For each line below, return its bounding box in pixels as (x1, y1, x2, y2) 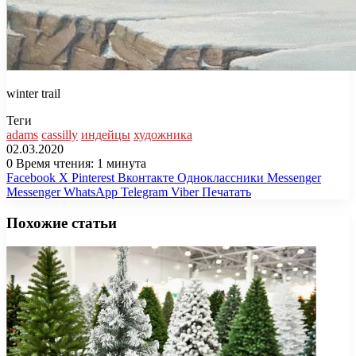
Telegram (121, 184, 168, 199)
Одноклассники (177, 170, 264, 184)
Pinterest (72, 170, 114, 184)
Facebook (6, 170, 56, 184)
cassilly (41, 127, 78, 141)
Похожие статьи (6, 214, 117, 231)
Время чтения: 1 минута (13, 156, 146, 170)
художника (133, 127, 192, 141)
